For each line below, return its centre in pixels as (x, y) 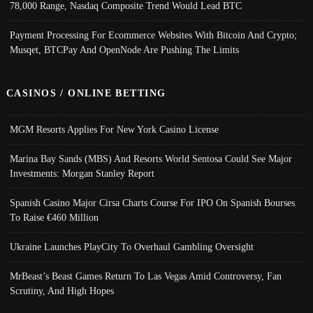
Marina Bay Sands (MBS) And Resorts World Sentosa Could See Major (151, 158)
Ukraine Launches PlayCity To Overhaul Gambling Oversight (131, 246)
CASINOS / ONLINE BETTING (86, 93)
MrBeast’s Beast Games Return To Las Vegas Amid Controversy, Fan (145, 276)
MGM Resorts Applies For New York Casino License (114, 129)
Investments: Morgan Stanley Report (82, 173)
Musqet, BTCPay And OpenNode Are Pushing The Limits (124, 49)
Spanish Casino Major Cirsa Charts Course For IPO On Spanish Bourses (152, 202)
